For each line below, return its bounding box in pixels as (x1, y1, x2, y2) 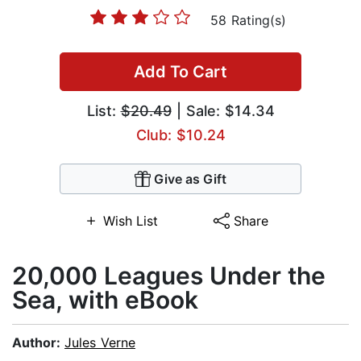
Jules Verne (64, 334, 135, 351)
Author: (12, 334, 64, 351)
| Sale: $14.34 (171, 102, 275, 120)
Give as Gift (154, 171, 226, 188)
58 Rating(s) (210, 12, 286, 29)
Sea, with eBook (12, 285, 198, 315)
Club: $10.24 (135, 127, 226, 144)
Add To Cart (134, 62, 227, 82)
